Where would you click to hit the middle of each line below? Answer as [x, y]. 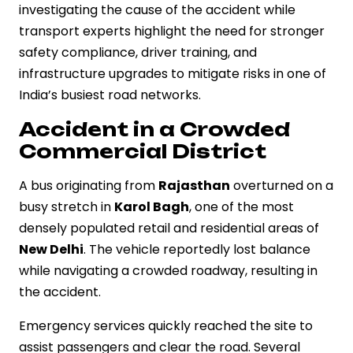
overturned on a [282, 185]
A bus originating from [89, 185]
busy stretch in [67, 206]
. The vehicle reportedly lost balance [197, 249]
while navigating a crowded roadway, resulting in [168, 270]
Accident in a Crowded [154, 129]
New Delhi [51, 249]
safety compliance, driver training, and [138, 52]
